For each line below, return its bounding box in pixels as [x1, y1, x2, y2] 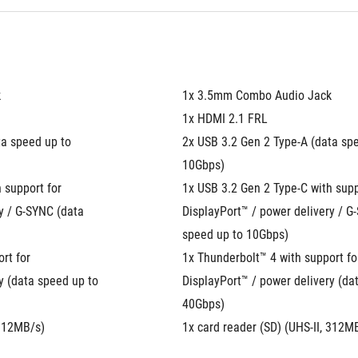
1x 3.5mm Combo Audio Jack [182, 88, 332, 103]
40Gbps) [182, 296, 225, 312]
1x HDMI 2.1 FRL [182, 111, 268, 126]
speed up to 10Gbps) [182, 227, 288, 242]
